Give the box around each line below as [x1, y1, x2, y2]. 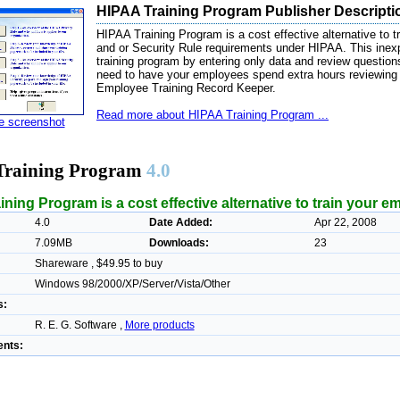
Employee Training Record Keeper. [96, 81, 276, 95]
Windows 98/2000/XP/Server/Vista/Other [34, 277, 230, 290]
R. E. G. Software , [34, 318, 125, 331]
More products [124, 318, 195, 331]
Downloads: [148, 236, 209, 249]
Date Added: [148, 215, 212, 229]
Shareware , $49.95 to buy [34, 256, 162, 270]
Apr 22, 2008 [313, 215, 377, 229]
